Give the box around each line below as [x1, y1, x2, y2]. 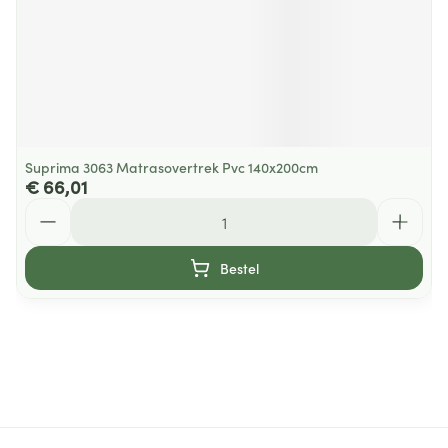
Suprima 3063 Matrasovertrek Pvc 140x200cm [25, 157, 318, 177]
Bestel [219, 258, 259, 278]
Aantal [24, 196, 72, 218]
